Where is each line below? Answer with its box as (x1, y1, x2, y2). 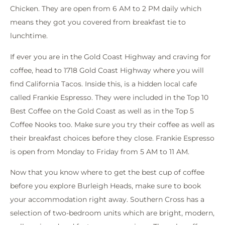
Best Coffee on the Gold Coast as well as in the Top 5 (10, 106, 194, 116)
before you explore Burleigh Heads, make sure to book (10, 181, 201, 191)
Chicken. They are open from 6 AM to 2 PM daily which (10, 4, 201, 14)
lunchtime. (10, 31, 48, 41)
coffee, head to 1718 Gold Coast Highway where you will (10, 65, 204, 75)
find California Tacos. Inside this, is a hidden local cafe (10, 79, 197, 88)
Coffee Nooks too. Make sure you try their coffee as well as (10, 120, 214, 129)
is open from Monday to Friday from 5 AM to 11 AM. (10, 147, 189, 156)
